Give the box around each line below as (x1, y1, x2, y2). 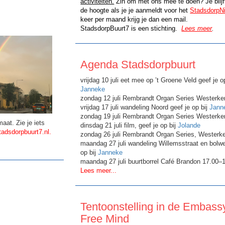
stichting (151, 25, 176, 33)
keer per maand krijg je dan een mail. (80, 16, 188, 24)
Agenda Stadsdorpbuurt (80, 58, 196, 71)
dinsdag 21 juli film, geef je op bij (80, 122, 178, 130)
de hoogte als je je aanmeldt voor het (80, 7, 188, 15)
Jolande (178, 122, 201, 130)
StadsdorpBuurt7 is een (80, 25, 151, 33)
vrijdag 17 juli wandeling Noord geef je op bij (80, 103, 210, 111)
